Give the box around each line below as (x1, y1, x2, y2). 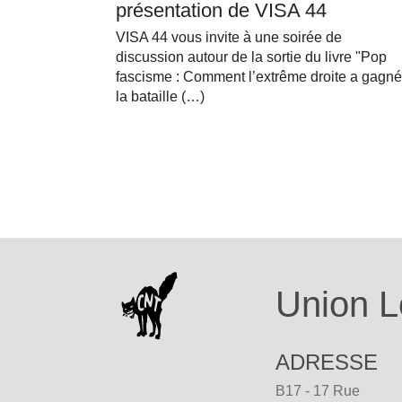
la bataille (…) (116, 89, 205, 105)
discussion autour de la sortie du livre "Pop (116, 49, 387, 66)
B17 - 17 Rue (275, 383, 360, 399)
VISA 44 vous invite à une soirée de (116, 30, 342, 46)
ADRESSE (275, 350, 378, 375)
